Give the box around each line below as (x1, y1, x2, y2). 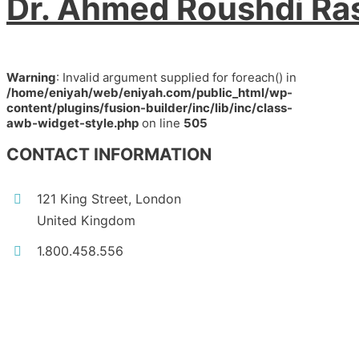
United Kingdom (37, 212, 136, 229)
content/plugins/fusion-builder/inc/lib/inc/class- (6, 99, 292, 115)
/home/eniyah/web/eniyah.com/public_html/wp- (6, 84, 292, 100)
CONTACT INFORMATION (6, 144, 212, 165)
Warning (6, 69, 56, 85)
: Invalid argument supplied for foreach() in (56, 69, 296, 85)
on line (139, 115, 184, 131)
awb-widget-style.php (6, 115, 139, 131)
